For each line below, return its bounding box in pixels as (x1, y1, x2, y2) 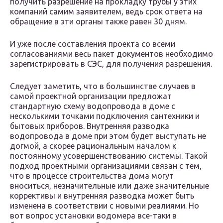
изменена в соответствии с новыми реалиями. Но (10, 201, 199, 211)
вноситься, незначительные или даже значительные (10, 181, 209, 191)
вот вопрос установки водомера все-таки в (10, 211, 177, 221)
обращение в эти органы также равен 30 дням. (10, 17, 187, 26)
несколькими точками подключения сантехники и (10, 111, 200, 121)
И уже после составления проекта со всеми (10, 39, 175, 49)
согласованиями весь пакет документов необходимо (10, 49, 213, 59)
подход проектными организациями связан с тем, (10, 161, 202, 171)
